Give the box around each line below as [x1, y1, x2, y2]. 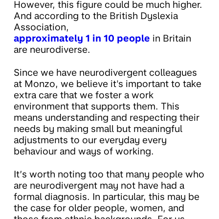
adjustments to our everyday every [14, 134, 167, 146]
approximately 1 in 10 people [14, 33, 150, 44]
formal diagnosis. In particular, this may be [14, 191, 199, 203]
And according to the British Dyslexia [14, 10, 178, 22]
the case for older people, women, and [14, 202, 184, 214]
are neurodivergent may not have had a [14, 180, 184, 192]
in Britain [150, 33, 191, 44]
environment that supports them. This [14, 101, 179, 112]
